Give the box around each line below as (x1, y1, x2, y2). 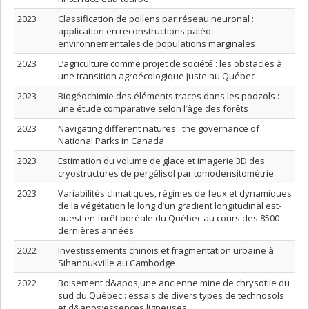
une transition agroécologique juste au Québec (58, 70, 255, 82)
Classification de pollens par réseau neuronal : (58, 12, 254, 25)
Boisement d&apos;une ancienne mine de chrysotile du (58, 277, 290, 289)
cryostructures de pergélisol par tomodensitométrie (58, 167, 274, 179)
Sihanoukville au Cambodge (58, 257, 175, 269)
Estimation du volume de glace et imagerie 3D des (58, 154, 265, 167)
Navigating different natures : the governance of (58, 122, 259, 134)
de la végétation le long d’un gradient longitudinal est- (58, 199, 281, 212)
